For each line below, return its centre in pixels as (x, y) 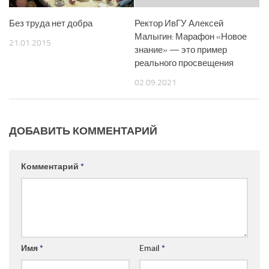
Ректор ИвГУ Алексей (179, 23)
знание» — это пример (181, 50)
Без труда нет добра (51, 23)
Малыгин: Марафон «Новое (191, 37)
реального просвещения (184, 63)
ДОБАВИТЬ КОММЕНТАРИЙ (83, 131)
